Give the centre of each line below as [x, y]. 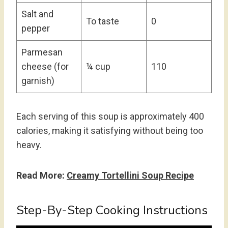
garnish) [38, 81]
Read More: [41, 176]
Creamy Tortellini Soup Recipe [130, 176]
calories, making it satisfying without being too [110, 131]
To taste [103, 21]
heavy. [29, 145]
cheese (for [45, 67]
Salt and [37, 14]
